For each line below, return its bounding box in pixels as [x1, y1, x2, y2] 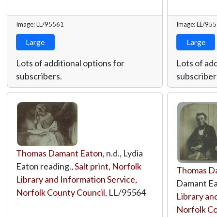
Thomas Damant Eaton [15, 147, 103, 158]
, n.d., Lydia [102, 147, 143, 158]
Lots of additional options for [15, 57, 124, 68]
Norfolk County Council [15, 186, 105, 198]
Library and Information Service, [15, 173, 137, 185]
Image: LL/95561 [15, 20, 64, 28]
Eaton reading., [15, 160, 75, 171]
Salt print [74, 160, 108, 171]
